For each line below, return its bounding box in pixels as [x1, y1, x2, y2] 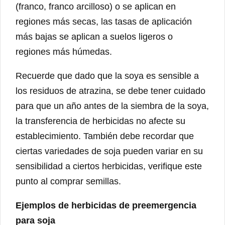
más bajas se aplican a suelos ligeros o [16, 32, 173, 42]
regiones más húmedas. [16, 47, 112, 57]
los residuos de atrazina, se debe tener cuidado [16, 86, 205, 96]
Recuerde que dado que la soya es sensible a [16, 71, 199, 81]
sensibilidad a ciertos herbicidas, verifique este [16, 161, 202, 172]
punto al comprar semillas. [16, 176, 121, 187]
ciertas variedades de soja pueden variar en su [16, 146, 203, 157]
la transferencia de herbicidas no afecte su [16, 116, 185, 127]
